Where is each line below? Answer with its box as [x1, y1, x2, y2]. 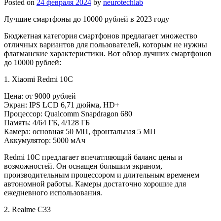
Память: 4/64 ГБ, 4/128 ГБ [4, 118, 90, 127]
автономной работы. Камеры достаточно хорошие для [4, 179, 186, 188]
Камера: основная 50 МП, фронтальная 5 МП [4, 127, 156, 136]
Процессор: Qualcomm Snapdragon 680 [4, 109, 132, 118]
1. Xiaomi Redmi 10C [4, 74, 73, 83]
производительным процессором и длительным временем [4, 170, 199, 179]
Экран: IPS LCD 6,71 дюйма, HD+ [4, 100, 119, 109]
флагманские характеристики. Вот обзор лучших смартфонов [4, 49, 212, 58]
